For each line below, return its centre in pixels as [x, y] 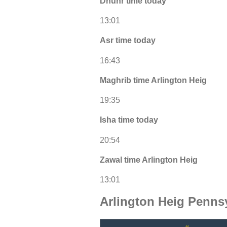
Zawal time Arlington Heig [149, 160]
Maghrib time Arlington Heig [153, 80]
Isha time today [129, 120]
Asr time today [128, 41]
